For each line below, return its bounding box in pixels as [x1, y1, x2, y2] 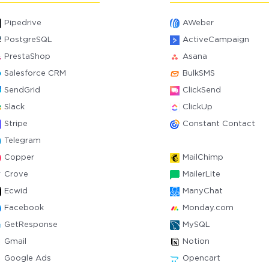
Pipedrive [4, 20, 42, 26]
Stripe [4, 121, 28, 127]
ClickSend [182, 87, 221, 94]
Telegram [4, 138, 41, 144]
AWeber [182, 20, 214, 26]
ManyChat [182, 188, 223, 195]
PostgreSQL [4, 37, 53, 43]
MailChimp [182, 154, 223, 161]
